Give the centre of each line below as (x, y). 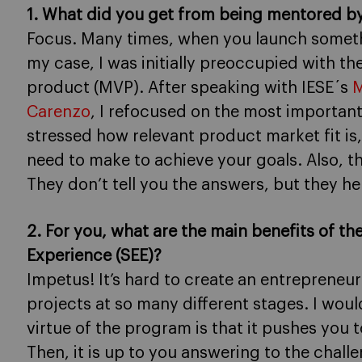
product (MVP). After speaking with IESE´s (189, 88)
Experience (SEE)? (94, 257)
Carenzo (59, 113)
